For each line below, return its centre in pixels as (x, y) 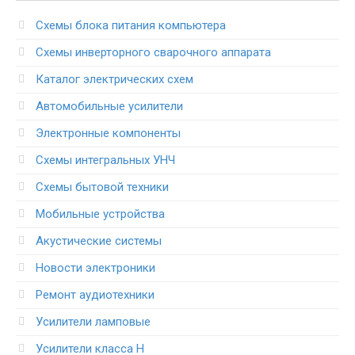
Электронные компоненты (108, 133)
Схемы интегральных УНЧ (105, 160)
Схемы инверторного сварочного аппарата (153, 52)
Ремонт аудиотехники (95, 294)
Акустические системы (99, 240)
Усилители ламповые (93, 321)
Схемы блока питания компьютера (131, 25)
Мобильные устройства (100, 214)
